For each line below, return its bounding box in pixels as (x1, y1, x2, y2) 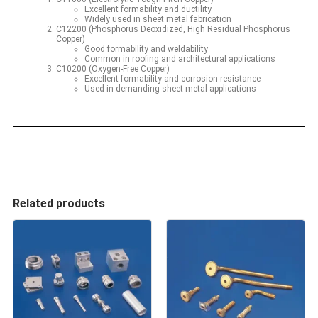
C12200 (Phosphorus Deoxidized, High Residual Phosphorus (56, 23, 290, 34)
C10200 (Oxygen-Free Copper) (56, 63, 170, 74)
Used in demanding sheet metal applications (84, 83, 256, 94)
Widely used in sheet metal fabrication (84, 13, 231, 24)
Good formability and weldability (84, 43, 208, 54)
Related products (13, 197, 105, 211)
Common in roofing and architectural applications (84, 53, 275, 64)
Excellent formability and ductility (84, 4, 212, 14)
